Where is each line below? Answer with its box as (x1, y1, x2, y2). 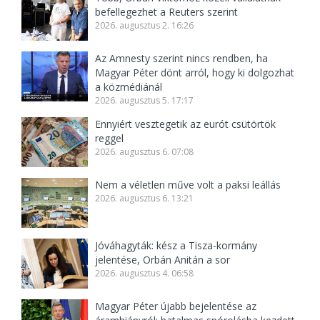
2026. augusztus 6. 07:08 (95, 146, 194, 159)
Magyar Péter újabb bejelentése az (95, 299, 257, 314)
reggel (95, 131, 124, 146)
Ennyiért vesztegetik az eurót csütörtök (95, 117, 276, 131)
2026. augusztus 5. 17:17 (95, 94, 194, 107)
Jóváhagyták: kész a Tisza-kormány (95, 239, 258, 253)
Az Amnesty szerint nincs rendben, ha (95, 51, 269, 66)
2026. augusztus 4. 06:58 (95, 267, 194, 280)
